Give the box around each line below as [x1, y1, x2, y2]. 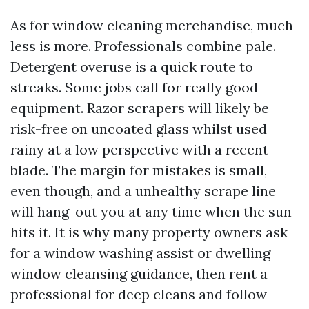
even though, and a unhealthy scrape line [10, 182, 276, 199]
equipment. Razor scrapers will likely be [10, 99, 269, 117]
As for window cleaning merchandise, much [10, 17, 293, 34]
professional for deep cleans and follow [10, 286, 267, 303]
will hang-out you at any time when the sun [10, 203, 292, 220]
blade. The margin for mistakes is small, [10, 161, 267, 179]
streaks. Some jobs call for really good [10, 79, 258, 96]
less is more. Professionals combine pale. [10, 37, 276, 54]
